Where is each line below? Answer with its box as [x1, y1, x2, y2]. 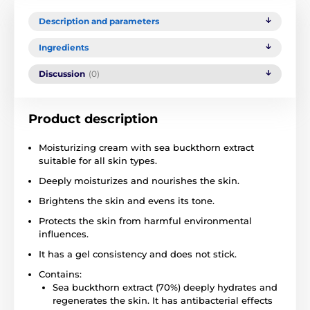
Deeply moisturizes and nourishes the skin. [39, 175, 239, 187]
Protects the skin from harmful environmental [39, 215, 252, 227]
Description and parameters [39, 16, 159, 27]
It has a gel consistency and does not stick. [39, 248, 237, 260]
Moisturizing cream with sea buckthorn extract [39, 142, 254, 154]
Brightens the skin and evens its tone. [39, 195, 215, 207]
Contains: [39, 268, 82, 280]
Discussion [39, 69, 85, 80]
